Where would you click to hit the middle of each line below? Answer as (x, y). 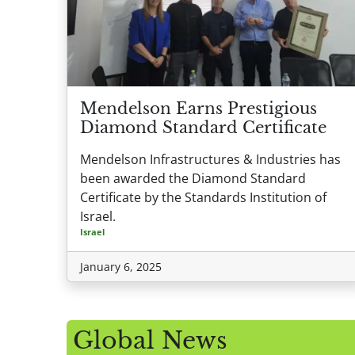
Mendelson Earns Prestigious (198, 108)
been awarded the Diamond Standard (193, 178)
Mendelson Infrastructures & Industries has (210, 159)
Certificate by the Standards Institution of (203, 197)
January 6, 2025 (121, 266)
